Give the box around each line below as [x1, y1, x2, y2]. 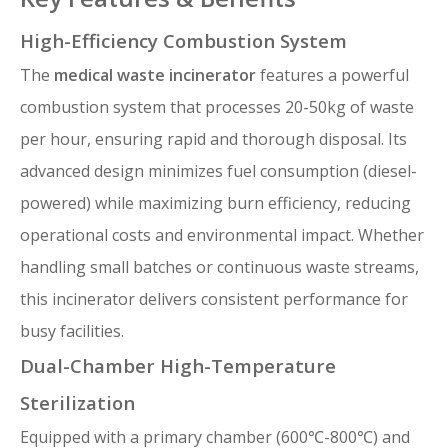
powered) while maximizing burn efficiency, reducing [20, 192, 411, 215]
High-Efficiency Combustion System [20, 28, 347, 54]
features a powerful [256, 64, 409, 87]
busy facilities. [20, 320, 124, 343]
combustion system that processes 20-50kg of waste [20, 96, 414, 119]
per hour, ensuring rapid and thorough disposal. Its [20, 128, 407, 151]
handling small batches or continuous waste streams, [20, 256, 419, 279]
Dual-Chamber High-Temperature [20, 353, 336, 379]
